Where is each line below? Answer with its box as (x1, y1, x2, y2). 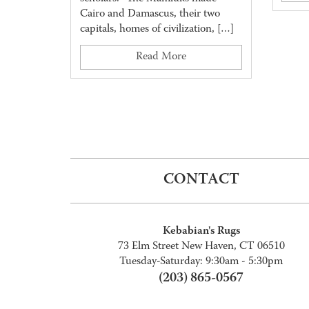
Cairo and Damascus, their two (79, 6, 220, 23)
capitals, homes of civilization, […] (79, 21, 234, 38)
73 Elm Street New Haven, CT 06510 (117, 239, 285, 255)
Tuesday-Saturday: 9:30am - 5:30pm (119, 254, 283, 270)
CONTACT (163, 168, 239, 192)
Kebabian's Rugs (162, 223, 240, 240)
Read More (135, 48, 186, 66)
